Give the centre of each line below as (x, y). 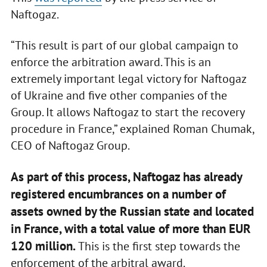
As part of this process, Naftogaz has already (126, 177)
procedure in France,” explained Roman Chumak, (132, 129)
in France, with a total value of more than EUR (131, 229)
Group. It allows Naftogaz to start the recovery (127, 112)
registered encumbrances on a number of (118, 194)
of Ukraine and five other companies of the (119, 96)
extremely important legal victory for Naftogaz (128, 79)
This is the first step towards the (158, 246)
